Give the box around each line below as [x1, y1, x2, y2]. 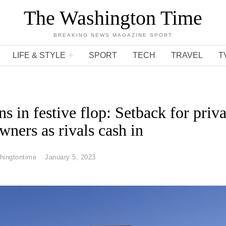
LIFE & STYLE [13, 51, 66, 60]
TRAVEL [171, 51, 203, 60]
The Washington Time [24, 7, 202, 29]
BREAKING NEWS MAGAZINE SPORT [53, 32, 173, 38]
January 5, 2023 [45, 153, 96, 161]
